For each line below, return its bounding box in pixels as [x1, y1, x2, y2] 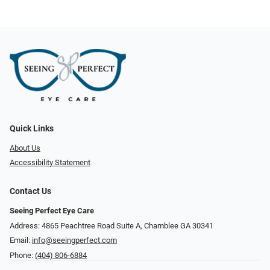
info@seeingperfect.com [32, 236, 117, 245]
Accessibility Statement [10, 158, 90, 168]
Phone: [10, 251, 35, 260]
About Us [10, 143, 40, 152]
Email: [10, 236, 32, 245]
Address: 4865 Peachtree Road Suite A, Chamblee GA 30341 [10, 221, 213, 230]
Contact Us [10, 186, 51, 197]
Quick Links [10, 123, 54, 134]
